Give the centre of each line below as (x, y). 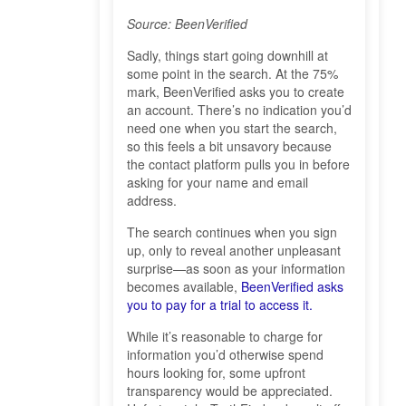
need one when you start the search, (232, 128)
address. (152, 201)
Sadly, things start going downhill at (227, 56)
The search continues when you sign (232, 232)
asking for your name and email (217, 183)
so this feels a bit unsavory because (229, 146)
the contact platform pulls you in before (238, 164)
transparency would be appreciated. (230, 391)
